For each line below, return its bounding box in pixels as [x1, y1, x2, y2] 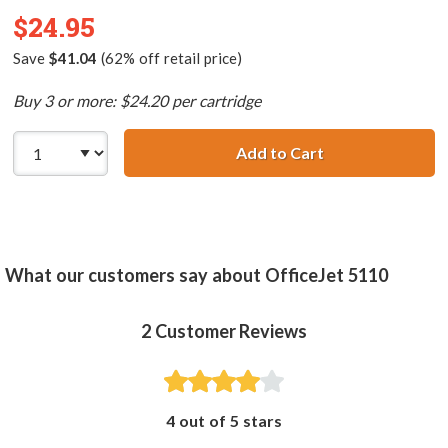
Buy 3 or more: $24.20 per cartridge [13, 91, 261, 111]
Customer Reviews [154, 320, 308, 343]
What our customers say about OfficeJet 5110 [5, 264, 388, 287]
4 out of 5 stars [166, 411, 282, 431]
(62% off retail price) [96, 49, 242, 68]
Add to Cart [235, 143, 324, 163]
